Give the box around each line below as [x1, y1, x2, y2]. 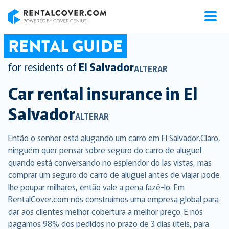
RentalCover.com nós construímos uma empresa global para [8, 193, 219, 205]
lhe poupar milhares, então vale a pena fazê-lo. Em [8, 180, 185, 193]
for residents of [8, 59, 76, 74]
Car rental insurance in [8, 81, 180, 104]
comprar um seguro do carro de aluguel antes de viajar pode [8, 168, 220, 180]
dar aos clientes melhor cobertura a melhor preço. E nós [8, 205, 203, 217]
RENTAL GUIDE [8, 34, 123, 58]
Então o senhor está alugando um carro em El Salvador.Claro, [8, 131, 220, 144]
